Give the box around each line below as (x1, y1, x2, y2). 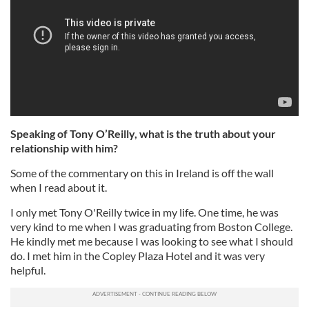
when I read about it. (10, 181, 107, 195)
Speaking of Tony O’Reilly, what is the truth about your (10, 127, 276, 141)
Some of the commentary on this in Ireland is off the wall (10, 166, 274, 180)
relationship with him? (10, 141, 118, 155)
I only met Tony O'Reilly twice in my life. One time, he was (10, 206, 279, 219)
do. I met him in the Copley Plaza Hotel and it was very (10, 249, 265, 263)
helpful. (10, 263, 46, 277)
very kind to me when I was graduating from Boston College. (10, 220, 292, 234)
